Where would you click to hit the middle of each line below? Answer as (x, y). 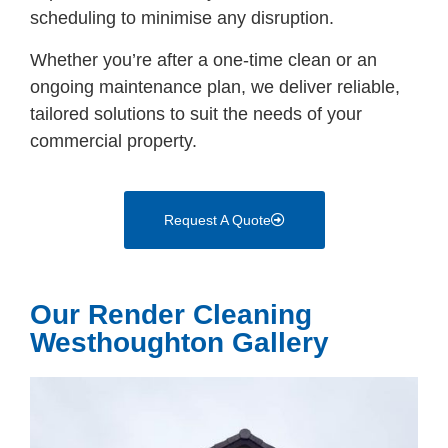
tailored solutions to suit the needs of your (196, 113)
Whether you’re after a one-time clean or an (203, 59)
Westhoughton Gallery (179, 342)
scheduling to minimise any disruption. (182, 18)
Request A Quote (217, 219)
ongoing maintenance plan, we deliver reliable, (215, 86)
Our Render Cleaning (171, 314)
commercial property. (113, 140)
